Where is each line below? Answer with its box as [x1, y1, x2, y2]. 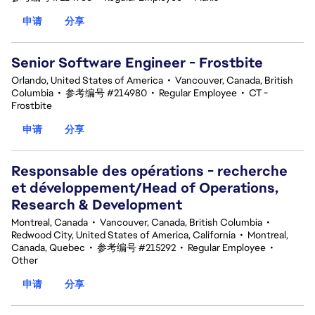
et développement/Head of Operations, [11, 179, 278, 197]
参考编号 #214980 [65, 86, 147, 99]
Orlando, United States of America [11, 74, 163, 86]
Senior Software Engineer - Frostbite [11, 53, 263, 72]
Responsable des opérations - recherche [11, 162, 288, 180]
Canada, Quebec [11, 241, 85, 254]
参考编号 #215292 [97, 241, 176, 254]
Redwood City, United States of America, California [11, 229, 236, 241]
